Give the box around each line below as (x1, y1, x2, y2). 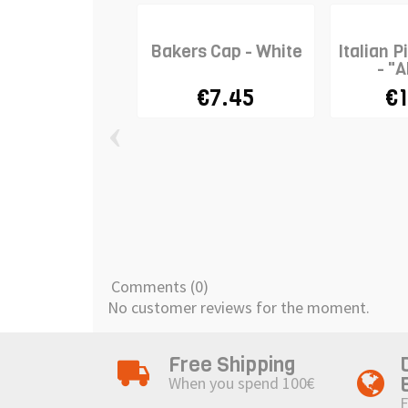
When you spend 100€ (168, 372, 315, 394)
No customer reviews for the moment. (107, 296, 370, 318)
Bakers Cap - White (149, 39, 302, 63)
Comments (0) (107, 275, 209, 297)
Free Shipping (168, 351, 296, 379)
